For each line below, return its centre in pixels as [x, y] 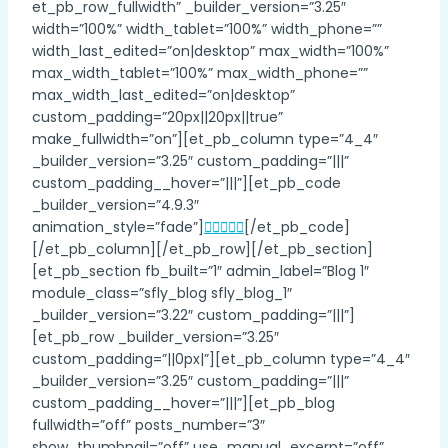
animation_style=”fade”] [118, 226]
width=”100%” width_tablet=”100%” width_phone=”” [207, 28]
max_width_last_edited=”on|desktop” [163, 94]
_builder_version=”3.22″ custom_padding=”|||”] [193, 314]
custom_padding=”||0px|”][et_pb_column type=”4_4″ [221, 358]
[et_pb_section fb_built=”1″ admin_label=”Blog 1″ [200, 270]
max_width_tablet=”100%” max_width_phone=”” [200, 72]
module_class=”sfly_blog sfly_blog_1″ [162, 292]
